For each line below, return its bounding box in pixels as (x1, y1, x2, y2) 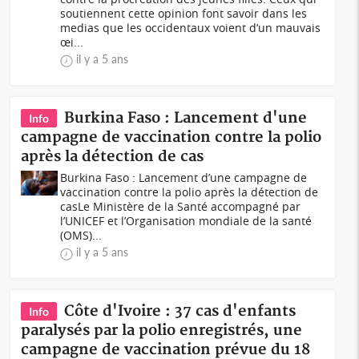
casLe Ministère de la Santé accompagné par (60, 199, 301, 214)
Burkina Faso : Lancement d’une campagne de (60, 170, 308, 185)
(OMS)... (60, 228, 103, 243)
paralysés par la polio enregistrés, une (21, 321, 303, 340)
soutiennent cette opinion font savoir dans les (60, 6, 308, 21)
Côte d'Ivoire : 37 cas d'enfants (64, 302, 296, 321)
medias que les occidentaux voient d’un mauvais (60, 20, 321, 35)
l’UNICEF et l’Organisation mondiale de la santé (60, 213, 313, 228)
